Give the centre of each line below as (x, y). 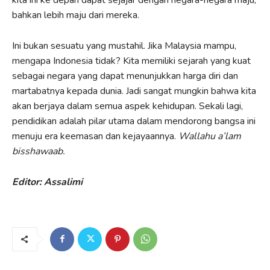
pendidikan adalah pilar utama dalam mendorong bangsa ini (134, 121)
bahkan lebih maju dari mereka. (76, 15)
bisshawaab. (39, 151)
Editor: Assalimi (47, 182)
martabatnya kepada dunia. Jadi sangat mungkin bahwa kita (134, 91)
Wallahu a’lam (210, 136)
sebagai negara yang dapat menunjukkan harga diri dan (125, 76)
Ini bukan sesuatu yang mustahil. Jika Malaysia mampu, (124, 46)
